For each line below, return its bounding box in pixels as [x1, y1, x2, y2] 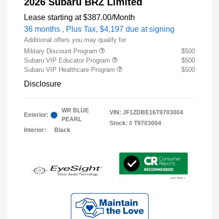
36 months [24, 25, 60, 34]
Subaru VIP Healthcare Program [24, 66, 117, 74]
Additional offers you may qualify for [24, 36, 126, 44]
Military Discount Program [24, 47, 99, 55]
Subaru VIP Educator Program [24, 57, 112, 65]
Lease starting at [24, 13, 81, 22]
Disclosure [24, 80, 61, 88]
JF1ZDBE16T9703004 [123, 109, 183, 116]
